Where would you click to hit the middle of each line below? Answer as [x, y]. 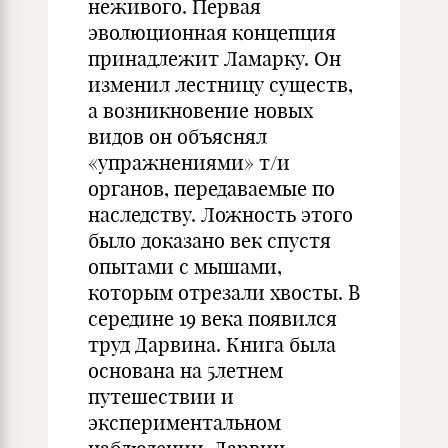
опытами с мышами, [185, 266]
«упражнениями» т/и [189, 162]
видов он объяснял [177, 136]
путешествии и [161, 396]
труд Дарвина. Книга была [212, 344]
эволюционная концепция [212, 32]
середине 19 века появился [212, 318]
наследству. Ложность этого [220, 214]
